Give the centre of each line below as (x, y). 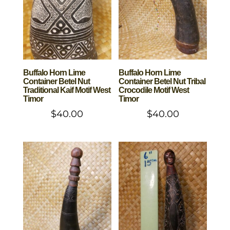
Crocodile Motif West (154, 90)
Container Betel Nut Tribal (162, 81)
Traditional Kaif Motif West (66, 90)
